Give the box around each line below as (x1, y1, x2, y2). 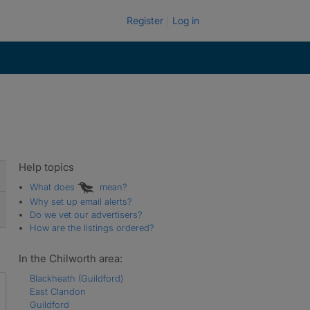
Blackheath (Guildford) (29, 272, 123, 284)
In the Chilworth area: (18, 251, 122, 265)
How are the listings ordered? (29, 221, 154, 233)
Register (127, 15, 163, 26)
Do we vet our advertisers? (29, 208, 143, 220)
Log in (172, 15, 199, 26)
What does (29, 181, 77, 192)
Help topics (18, 161, 74, 174)
